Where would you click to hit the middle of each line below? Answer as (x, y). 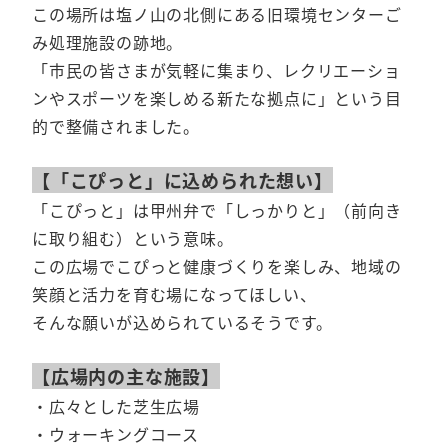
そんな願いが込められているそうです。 (182, 322)
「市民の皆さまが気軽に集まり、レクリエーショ (216, 70)
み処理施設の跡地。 (108, 42)
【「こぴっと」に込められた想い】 (182, 180)
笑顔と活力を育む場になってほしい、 (174, 294)
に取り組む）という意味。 (133, 238)
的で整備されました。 (116, 126)
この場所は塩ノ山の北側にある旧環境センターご (217, 14)
